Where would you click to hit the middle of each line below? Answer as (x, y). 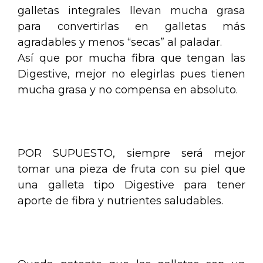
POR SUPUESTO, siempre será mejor (131, 153)
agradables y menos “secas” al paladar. (120, 42)
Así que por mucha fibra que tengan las (131, 58)
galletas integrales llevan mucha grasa (131, 10)
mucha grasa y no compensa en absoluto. (128, 90)
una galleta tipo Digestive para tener (131, 185)
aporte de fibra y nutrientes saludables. (120, 200)
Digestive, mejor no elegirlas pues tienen (131, 74)
